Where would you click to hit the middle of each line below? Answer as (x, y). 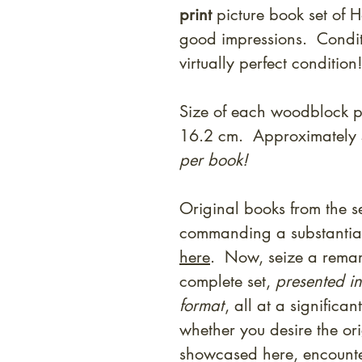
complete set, (227, 282)
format (202, 306)
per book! (214, 160)
